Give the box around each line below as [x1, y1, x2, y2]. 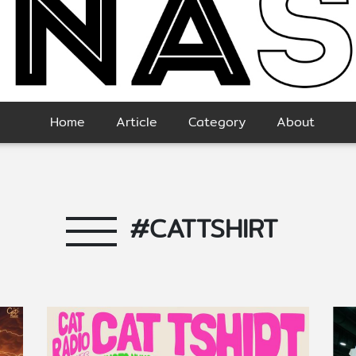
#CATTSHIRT [130, 208, 277, 249]
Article [115, 112, 157, 133]
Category [188, 112, 246, 133]
